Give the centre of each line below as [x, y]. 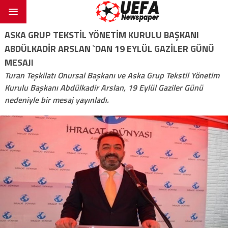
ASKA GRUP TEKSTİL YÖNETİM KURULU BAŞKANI [102, 35]
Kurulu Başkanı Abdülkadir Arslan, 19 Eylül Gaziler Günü [104, 87]
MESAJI [19, 62]
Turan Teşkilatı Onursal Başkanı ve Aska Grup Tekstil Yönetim [112, 75]
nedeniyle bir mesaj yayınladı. [56, 99]
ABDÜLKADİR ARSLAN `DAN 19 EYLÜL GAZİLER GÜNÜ [109, 48]
